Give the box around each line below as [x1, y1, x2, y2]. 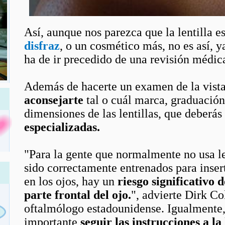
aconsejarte [24, 93, 86, 106]
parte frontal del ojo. [24, 188, 131, 201]
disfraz [24, 39, 60, 52]
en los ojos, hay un [24, 175, 118, 188]
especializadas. [24, 121, 100, 134]
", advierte [131, 188, 185, 201]
